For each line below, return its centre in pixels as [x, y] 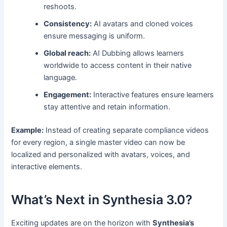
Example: [28, 130]
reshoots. [60, 7]
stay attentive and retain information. [107, 107]
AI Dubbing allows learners [138, 53]
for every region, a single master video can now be [98, 142]
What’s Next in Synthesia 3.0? [102, 200]
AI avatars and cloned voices [143, 24]
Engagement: [68, 95]
